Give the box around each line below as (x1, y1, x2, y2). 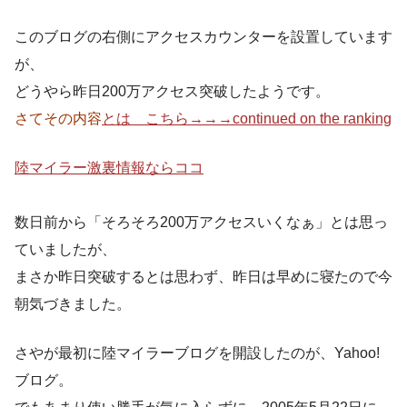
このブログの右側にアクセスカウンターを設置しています (15, 28, 392, 45)
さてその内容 (15, 110, 102, 126)
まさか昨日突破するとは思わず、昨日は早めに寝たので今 (15, 268, 392, 284)
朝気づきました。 (15, 295, 131, 312)
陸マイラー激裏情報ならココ (15, 159, 203, 175)
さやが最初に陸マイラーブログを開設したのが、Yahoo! (15, 344, 380, 361)
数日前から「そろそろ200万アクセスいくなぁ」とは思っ (15, 213, 388, 230)
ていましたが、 (15, 241, 116, 257)
